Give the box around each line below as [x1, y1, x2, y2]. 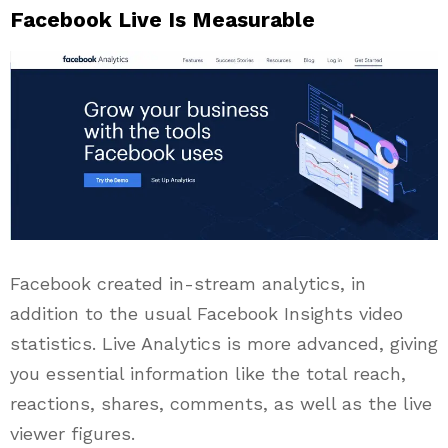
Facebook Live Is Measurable [10, 7, 315, 33]
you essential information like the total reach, [10, 362, 406, 384]
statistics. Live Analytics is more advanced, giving [10, 332, 438, 354]
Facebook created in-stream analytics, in [10, 272, 366, 294]
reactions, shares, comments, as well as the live [10, 392, 432, 414]
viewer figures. [10, 422, 135, 444]
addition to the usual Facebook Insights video [10, 302, 403, 324]
